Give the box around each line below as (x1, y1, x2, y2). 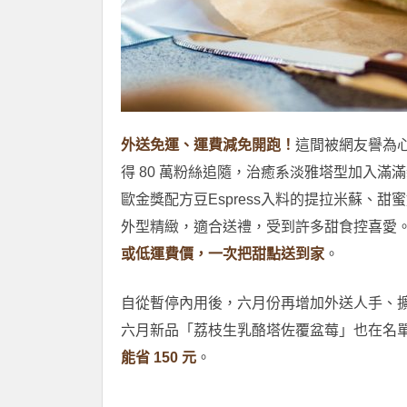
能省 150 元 (121, 349, 196, 365)
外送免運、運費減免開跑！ (121, 136, 295, 153)
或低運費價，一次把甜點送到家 (121, 245, 324, 262)
